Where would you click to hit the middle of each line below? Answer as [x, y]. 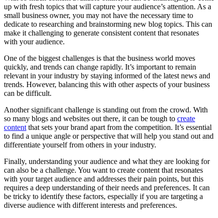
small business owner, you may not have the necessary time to [99, 15]
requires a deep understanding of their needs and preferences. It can [107, 187]
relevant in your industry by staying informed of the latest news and [107, 75]
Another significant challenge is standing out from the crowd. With [106, 109]
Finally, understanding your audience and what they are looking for [107, 161]
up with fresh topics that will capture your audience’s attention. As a [108, 6]
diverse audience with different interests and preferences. [91, 205]
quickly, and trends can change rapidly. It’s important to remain [100, 67]
